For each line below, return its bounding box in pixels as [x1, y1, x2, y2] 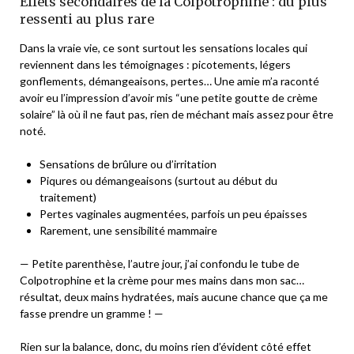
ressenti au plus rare [20, 10, 154, 27]
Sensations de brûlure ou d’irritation [40, 156, 217, 171]
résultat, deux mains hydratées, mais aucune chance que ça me [20, 289, 328, 303]
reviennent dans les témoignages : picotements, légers [20, 57, 291, 71]
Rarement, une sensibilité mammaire [40, 223, 217, 237]
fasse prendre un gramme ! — [20, 306, 164, 320]
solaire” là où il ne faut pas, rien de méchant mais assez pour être [20, 107, 333, 121]
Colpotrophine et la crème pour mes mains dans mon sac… [20, 273, 304, 287]
